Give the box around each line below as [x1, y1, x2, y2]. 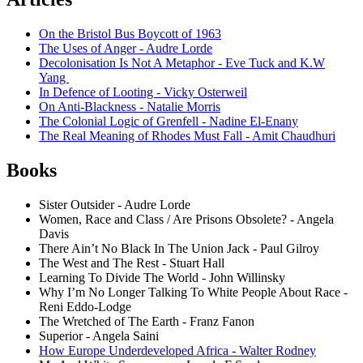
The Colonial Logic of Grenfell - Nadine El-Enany [39, 113, 298, 128]
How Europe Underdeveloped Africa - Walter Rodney [39, 343, 316, 357]
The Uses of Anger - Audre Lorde [39, 41, 212, 55]
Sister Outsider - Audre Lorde [39, 197, 190, 211]
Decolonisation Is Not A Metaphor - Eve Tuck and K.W [39, 55, 325, 70]
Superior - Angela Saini [39, 328, 159, 343]
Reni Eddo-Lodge [39, 299, 131, 314]
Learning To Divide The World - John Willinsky [39, 270, 285, 284]
